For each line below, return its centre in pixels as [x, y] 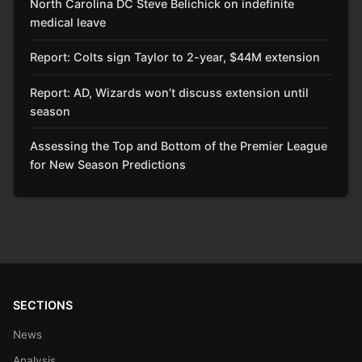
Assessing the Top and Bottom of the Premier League [179, 145]
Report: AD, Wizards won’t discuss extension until [169, 92]
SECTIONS [43, 305]
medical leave [68, 23]
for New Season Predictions [108, 164]
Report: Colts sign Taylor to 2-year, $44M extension [175, 57]
